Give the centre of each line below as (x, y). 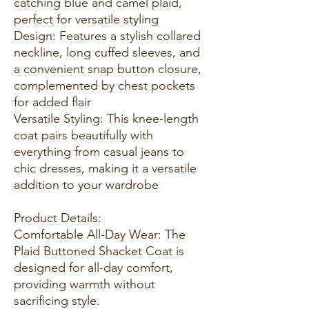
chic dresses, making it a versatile (105, 168)
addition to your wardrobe (90, 185)
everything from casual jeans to (99, 151)
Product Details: (61, 218)
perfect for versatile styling (90, 19)
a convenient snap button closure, (108, 69)
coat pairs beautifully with (83, 135)
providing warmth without (84, 284)
